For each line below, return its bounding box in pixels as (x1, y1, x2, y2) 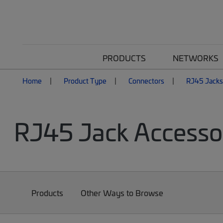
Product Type (64, 76, 107, 86)
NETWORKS (173, 52, 219, 63)
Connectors (128, 76, 164, 86)
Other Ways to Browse (81, 187, 164, 198)
